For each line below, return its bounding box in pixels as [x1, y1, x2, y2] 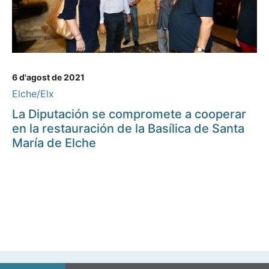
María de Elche [12, 136, 96, 151]
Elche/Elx [12, 88, 54, 100]
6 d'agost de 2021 [12, 72, 85, 83]
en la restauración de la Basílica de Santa [12, 121, 244, 136]
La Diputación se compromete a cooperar [12, 107, 246, 122]
